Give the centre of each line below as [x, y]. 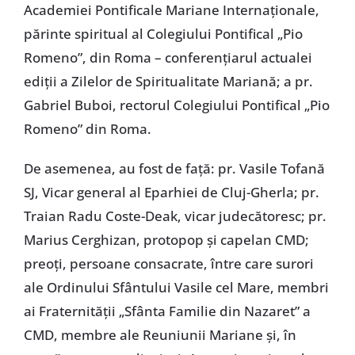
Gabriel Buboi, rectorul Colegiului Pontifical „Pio [176, 105]
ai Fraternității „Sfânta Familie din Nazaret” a [167, 311]
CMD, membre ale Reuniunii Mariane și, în [160, 334]
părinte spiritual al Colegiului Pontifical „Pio [163, 33]
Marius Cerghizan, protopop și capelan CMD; [166, 239]
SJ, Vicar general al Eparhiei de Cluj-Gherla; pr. [171, 192]
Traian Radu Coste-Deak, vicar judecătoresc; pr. [175, 216]
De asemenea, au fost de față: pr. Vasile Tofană [174, 168]
